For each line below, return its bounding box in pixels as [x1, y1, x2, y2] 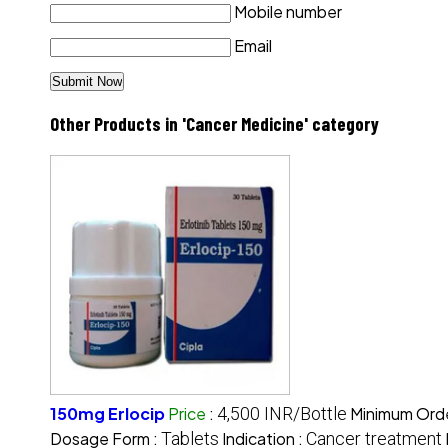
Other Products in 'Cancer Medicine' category [50, 112, 379, 136]
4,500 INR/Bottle [217, 402, 347, 424]
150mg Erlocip [50, 402, 165, 424]
